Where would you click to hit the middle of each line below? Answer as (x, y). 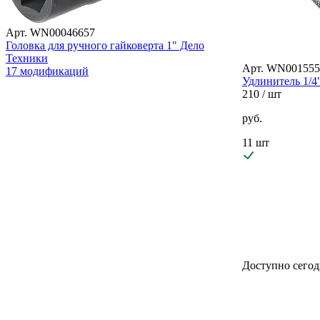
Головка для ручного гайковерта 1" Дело (105, 45)
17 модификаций (47, 71)
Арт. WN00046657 (50, 32)
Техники (27, 58)
